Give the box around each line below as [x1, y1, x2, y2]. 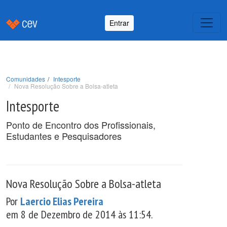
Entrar [109, 17, 129, 28]
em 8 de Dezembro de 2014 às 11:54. [6, 207, 153, 221]
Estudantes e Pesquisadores [6, 129, 122, 142]
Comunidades [6, 74, 45, 83]
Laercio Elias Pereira [20, 194, 103, 208]
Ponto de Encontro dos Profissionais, [6, 118, 156, 131]
